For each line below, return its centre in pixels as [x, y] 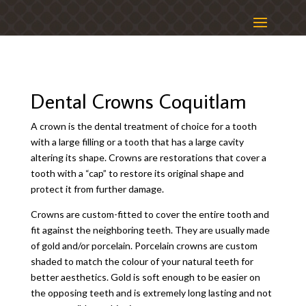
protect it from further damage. [97, 189]
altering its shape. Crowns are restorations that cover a [148, 157]
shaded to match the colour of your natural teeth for [142, 261]
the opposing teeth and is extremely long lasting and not [151, 293]
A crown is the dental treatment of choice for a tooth [143, 126]
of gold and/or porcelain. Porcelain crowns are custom [144, 246]
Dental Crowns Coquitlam [138, 101]
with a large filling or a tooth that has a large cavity [137, 142]
